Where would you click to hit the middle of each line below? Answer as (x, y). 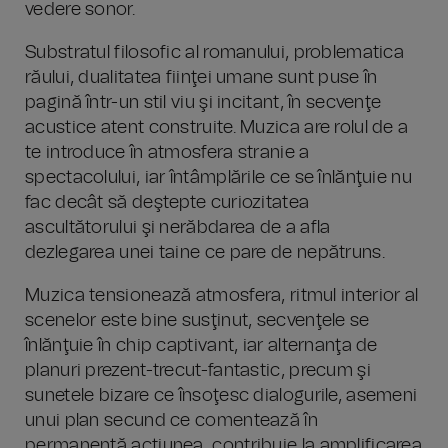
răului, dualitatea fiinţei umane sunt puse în (201, 78)
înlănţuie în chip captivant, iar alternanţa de (201, 346)
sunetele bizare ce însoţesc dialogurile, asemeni (221, 396)
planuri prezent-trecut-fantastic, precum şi (198, 371)
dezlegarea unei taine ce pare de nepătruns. (205, 253)
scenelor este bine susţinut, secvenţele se (197, 321)
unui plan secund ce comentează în (171, 421)
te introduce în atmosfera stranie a (167, 153)
